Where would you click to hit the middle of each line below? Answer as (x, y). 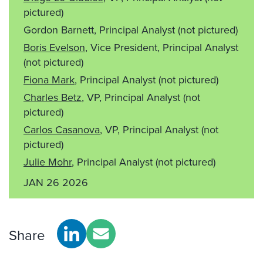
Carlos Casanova (62, 129)
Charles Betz (53, 97)
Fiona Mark (49, 80)
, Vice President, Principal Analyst (162, 47)
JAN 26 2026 (56, 182)
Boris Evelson (54, 47)
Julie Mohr (48, 162)
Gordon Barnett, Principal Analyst (101, 30)
